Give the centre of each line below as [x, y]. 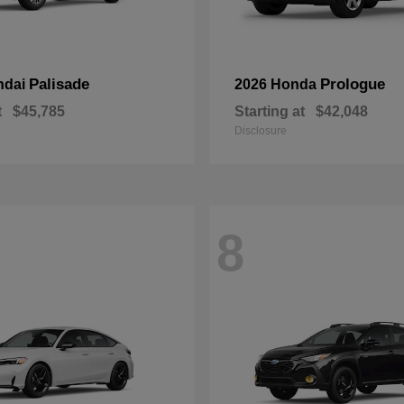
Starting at [270, 111]
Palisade [59, 84]
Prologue [353, 84]
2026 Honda [277, 84]
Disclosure [261, 131]
